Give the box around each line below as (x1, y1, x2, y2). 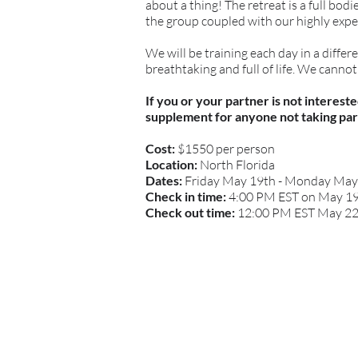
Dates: (145, 172, 185, 188)
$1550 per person (175, 140, 277, 157)
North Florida (200, 156, 275, 173)
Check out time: (145, 204, 237, 220)
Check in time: (145, 188, 229, 204)
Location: (145, 156, 200, 172)
